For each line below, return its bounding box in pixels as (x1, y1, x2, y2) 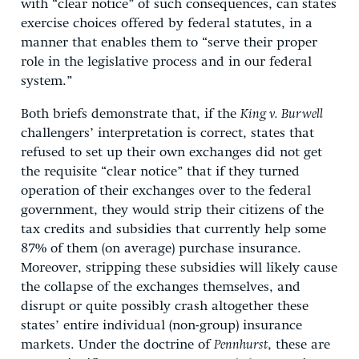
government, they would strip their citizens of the (21, 203, 324, 217)
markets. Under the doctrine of (21, 337, 214, 352)
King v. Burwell (240, 107, 323, 121)
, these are (268, 337, 330, 352)
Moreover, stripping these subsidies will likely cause (21, 260, 337, 275)
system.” (21, 74, 72, 88)
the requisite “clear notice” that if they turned (21, 164, 300, 179)
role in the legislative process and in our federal (21, 54, 312, 69)
